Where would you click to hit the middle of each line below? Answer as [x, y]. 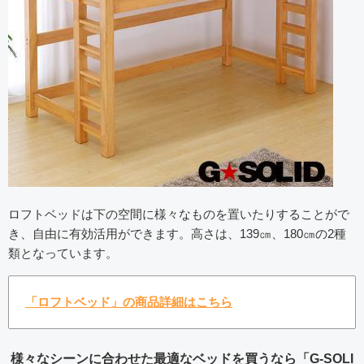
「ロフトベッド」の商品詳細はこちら [129, 302]
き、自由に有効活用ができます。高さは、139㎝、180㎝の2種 [177, 234]
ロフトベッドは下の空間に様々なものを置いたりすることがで [179, 214]
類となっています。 [63, 253]
